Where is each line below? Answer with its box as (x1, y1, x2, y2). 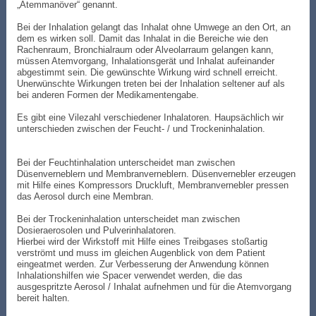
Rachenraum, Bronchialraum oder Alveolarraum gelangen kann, (16, 44, 274, 56)
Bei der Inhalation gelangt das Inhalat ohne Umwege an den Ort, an (16, 22, 291, 33)
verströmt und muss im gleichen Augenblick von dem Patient (16, 248, 265, 259)
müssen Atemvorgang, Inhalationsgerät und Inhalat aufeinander (16, 56, 274, 67)
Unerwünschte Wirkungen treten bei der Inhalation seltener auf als (16, 78, 285, 90)
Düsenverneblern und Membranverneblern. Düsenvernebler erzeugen (16, 169, 296, 180)
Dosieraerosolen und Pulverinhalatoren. (16, 225, 176, 236)
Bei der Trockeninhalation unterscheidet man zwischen (16, 214, 240, 225)
